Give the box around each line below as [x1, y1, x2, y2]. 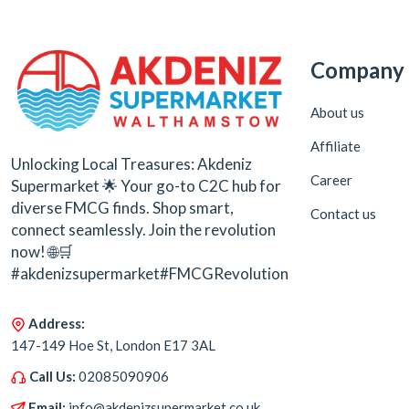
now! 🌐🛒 [11, 241, 73, 261]
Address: [28, 314, 85, 331]
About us [310, 103, 364, 121]
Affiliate [310, 137, 361, 154]
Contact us [310, 204, 376, 222]
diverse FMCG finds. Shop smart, [11, 197, 234, 217]
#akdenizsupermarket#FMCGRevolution [11, 263, 288, 283]
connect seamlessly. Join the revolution [11, 219, 276, 239]
